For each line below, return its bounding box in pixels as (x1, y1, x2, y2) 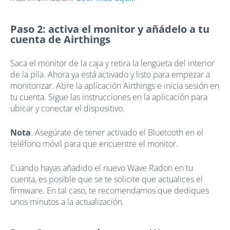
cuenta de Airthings (10, 32, 110, 46)
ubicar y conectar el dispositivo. (10, 102, 125, 114)
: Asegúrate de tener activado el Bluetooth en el (31, 126, 203, 138)
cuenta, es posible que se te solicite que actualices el (10, 173, 203, 185)
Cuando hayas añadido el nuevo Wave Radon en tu (10, 162, 193, 174)
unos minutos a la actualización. (10, 196, 124, 207)
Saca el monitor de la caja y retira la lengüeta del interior (10, 57, 215, 69)
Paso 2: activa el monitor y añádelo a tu (10, 22, 209, 36)
